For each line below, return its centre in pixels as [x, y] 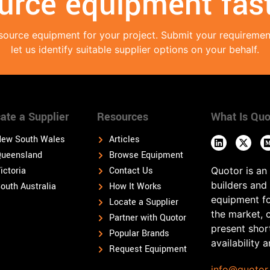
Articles [124, 139]
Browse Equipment [146, 155]
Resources [123, 117]
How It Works [135, 186]
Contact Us [131, 171]
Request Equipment [148, 249]
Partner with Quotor [148, 218]
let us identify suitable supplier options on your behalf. [135, 49]
